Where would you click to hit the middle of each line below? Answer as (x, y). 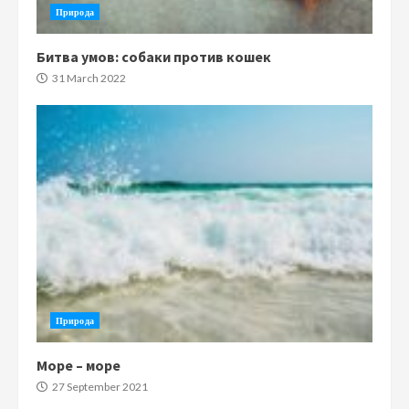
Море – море (79, 365)
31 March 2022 (88, 78)
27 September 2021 (99, 386)
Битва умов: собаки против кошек (154, 56)
